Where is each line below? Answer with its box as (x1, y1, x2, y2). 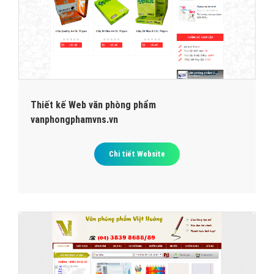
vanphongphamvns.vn (31, 113, 118, 125)
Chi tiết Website (109, 149, 165, 158)
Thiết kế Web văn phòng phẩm (31, 98, 156, 111)
